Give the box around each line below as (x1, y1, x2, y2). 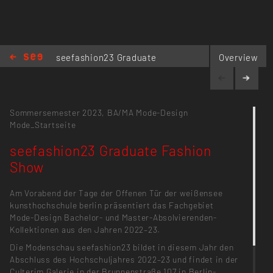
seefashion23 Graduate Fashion (10, 142, 211, 160)
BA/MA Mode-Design (107, 107, 188, 118)
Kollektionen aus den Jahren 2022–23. (10, 224, 161, 235)
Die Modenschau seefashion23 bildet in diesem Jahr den (10, 241, 234, 252)
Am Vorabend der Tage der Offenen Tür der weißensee (10, 187, 223, 198)
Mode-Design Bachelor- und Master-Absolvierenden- (10, 211, 217, 222)
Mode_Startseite (10, 119, 76, 130)
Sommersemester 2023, (10, 107, 105, 118)
